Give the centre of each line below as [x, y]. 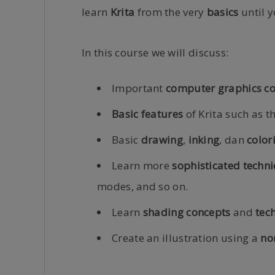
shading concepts [187, 212]
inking [203, 140]
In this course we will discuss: [155, 52]
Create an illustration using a [186, 238]
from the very [171, 12]
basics [223, 12]
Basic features [148, 114]
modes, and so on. [143, 186]
